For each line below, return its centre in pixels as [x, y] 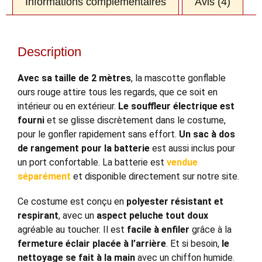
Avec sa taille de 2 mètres [74, 78]
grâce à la [211, 230]
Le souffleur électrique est [176, 106]
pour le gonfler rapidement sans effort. [98, 135]
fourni [31, 120]
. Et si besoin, [194, 244]
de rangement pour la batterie [84, 149]
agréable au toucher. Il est [72, 230]
